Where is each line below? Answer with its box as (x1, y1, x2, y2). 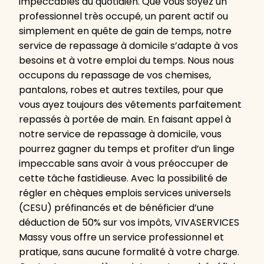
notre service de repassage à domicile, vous (19, 127, 222, 141)
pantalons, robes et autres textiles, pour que (19, 83, 223, 97)
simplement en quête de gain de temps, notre (19, 24, 232, 38)
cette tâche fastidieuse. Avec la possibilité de (19, 171, 227, 186)
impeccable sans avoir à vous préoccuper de (19, 157, 228, 171)
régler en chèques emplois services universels (19, 186, 231, 200)
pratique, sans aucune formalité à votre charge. (19, 245, 239, 259)
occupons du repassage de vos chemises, (19, 68, 211, 82)
